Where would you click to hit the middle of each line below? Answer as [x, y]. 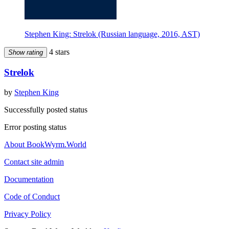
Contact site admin [34, 162]
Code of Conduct [32, 197]
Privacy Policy [28, 214]
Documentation [29, 179]
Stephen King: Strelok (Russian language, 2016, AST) [112, 34]
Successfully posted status [46, 110]
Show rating [26, 52]
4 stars [58, 52]
